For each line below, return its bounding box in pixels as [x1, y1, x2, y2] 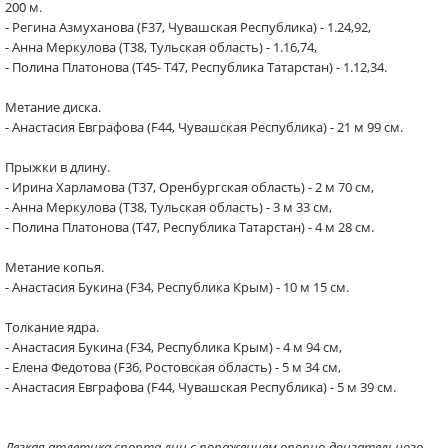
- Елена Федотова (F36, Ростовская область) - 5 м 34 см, [5, 358, 341, 376]
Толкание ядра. [5, 318, 99, 336]
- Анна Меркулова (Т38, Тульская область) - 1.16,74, [5, 38, 317, 56]
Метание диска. [5, 98, 101, 116]
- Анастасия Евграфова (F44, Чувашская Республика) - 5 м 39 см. [5, 378, 396, 396]
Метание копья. [5, 258, 104, 276]
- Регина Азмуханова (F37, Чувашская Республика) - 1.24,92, [5, 18, 371, 36]
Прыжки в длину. [5, 158, 110, 176]
